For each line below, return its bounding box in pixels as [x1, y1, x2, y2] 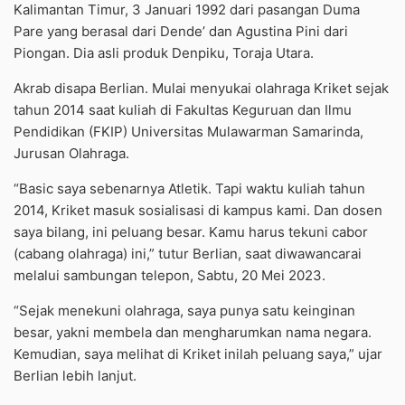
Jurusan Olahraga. [14, 145, 129, 163]
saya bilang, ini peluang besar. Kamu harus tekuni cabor [14, 223, 368, 241]
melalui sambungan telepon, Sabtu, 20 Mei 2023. [14, 267, 325, 285]
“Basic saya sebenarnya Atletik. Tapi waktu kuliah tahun [14, 180, 365, 198]
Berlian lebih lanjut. [14, 367, 137, 385]
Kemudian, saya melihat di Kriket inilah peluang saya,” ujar [14, 345, 382, 363]
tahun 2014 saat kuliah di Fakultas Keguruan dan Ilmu [14, 101, 352, 119]
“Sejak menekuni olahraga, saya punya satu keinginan [14, 302, 355, 320]
